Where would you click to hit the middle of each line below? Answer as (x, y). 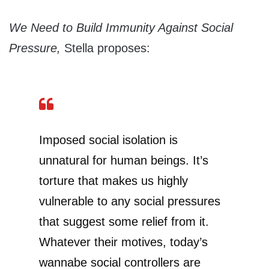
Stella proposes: (107, 48)
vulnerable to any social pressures (130, 201)
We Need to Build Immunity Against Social (121, 27)
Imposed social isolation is (108, 140)
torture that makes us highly (113, 180)
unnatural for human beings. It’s (124, 160)
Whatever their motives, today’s (123, 242)
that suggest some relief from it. (124, 221)
